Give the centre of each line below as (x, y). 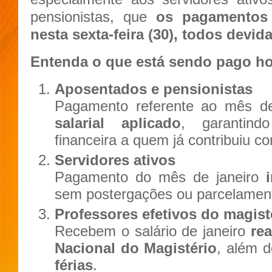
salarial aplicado (118, 123)
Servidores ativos (115, 160)
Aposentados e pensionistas (154, 89)
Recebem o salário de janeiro (153, 231)
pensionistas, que (93, 16)
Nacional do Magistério (136, 248)
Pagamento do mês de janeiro (160, 177)
